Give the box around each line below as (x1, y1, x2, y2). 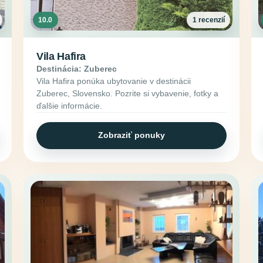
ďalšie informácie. (36, 100, 103, 110)
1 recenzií (192, 15, 225, 24)
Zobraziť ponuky (98, 130, 165, 140)
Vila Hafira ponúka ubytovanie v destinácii (36, 76, 191, 86)
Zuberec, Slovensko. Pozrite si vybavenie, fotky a (36, 88, 219, 98)
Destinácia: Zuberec (36, 63, 117, 73)
